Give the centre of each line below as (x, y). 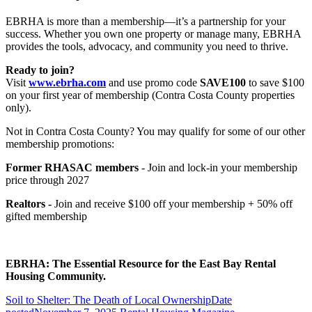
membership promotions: (60, 143)
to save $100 (275, 82)
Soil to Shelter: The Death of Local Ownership (108, 299)
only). (18, 107)
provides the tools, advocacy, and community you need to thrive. (147, 46)
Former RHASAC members (73, 167)
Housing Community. (56, 276)
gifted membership (46, 216)
